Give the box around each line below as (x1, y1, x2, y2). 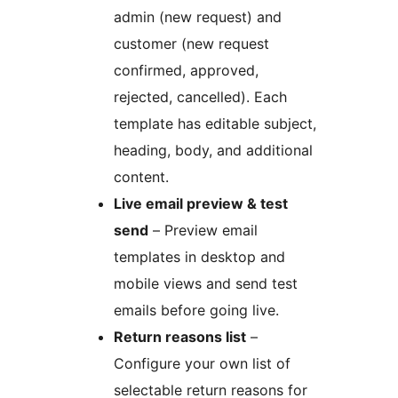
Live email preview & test (114, 195, 288, 213)
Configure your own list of (114, 354, 291, 373)
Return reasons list (114, 328, 246, 346)
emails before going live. (114, 301, 279, 320)
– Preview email (148, 221, 258, 240)
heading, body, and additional (114, 141, 313, 160)
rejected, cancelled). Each (114, 88, 287, 107)
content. (114, 168, 169, 187)
